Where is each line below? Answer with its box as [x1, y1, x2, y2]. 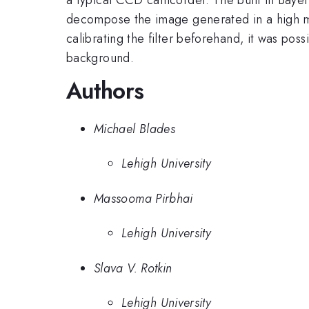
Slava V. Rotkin [94, 259, 172, 277]
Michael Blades [94, 119, 176, 138]
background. [66, 48, 134, 67]
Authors [66, 74, 144, 108]
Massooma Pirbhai [94, 189, 193, 208]
